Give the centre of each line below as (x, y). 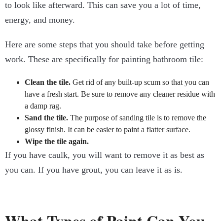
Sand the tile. (46, 118)
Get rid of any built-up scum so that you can (140, 82)
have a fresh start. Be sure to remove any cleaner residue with (120, 94)
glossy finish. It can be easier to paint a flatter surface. (108, 130)
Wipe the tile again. (57, 142)
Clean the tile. (48, 82)
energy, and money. (40, 20)
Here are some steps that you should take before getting (105, 45)
